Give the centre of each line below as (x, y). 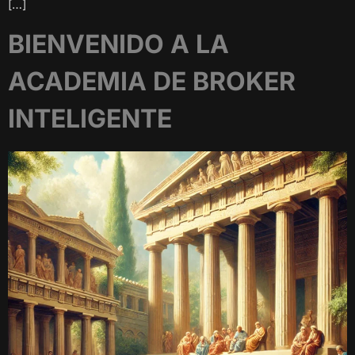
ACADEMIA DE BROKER (152, 81)
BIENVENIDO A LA (118, 44)
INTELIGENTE (90, 118)
